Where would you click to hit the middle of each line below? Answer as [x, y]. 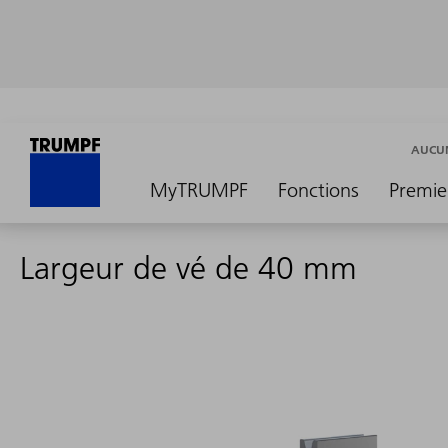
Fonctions [318, 190]
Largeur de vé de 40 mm [188, 268]
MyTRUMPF [199, 190]
